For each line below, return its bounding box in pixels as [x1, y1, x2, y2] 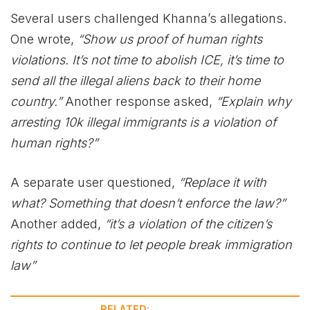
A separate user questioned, [10, 175, 179, 190]
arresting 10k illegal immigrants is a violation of [10, 114, 276, 129]
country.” [10, 93, 62, 109]
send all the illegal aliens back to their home [10, 73, 260, 88]
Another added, [10, 217, 104, 232]
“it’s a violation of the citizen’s [104, 217, 272, 232]
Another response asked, [62, 93, 212, 109]
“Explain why [212, 93, 291, 109]
